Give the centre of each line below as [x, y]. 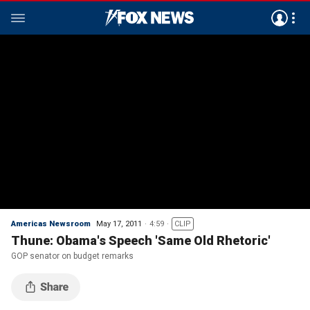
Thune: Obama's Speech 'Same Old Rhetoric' [141, 240]
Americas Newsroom [51, 224]
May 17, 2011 [119, 224]
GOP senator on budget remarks [72, 256]
